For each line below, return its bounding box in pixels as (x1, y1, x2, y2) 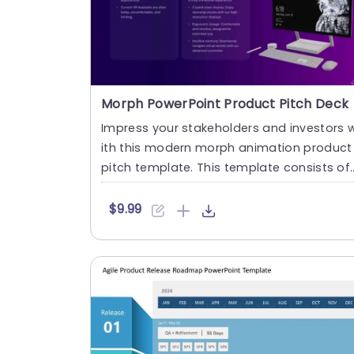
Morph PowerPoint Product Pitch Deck (101, 94, 349, 113)
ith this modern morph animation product (101, 139, 352, 156)
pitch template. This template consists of (101, 159, 351, 175)
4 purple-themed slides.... (101, 179, 253, 195)
